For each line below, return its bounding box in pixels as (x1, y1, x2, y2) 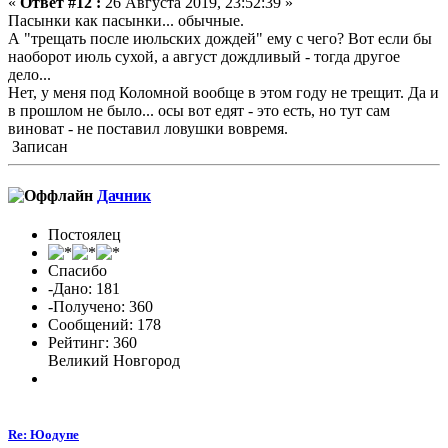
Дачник (97, 187, 151, 205)
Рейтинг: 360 (48, 334, 137, 352)
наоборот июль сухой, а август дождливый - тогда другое (8, 47, 400, 65)
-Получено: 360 (48, 298, 153, 316)
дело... (8, 65, 51, 83)
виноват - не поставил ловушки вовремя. (8, 119, 288, 137)
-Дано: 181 (48, 280, 120, 298)
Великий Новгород (48, 352, 180, 370)
